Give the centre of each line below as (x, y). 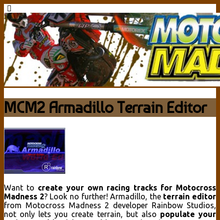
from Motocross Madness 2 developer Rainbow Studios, (110, 205)
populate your (188, 214)
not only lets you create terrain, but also (82, 214)
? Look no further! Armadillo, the (104, 196)
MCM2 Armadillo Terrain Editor (105, 108)
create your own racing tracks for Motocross (125, 187)
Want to (19, 187)
